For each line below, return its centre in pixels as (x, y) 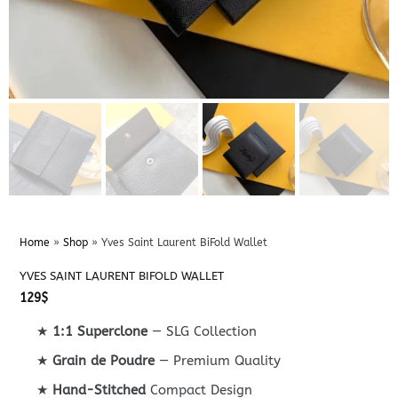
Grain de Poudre (104, 360)
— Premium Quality (218, 360)
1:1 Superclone (100, 331)
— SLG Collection (203, 331)
